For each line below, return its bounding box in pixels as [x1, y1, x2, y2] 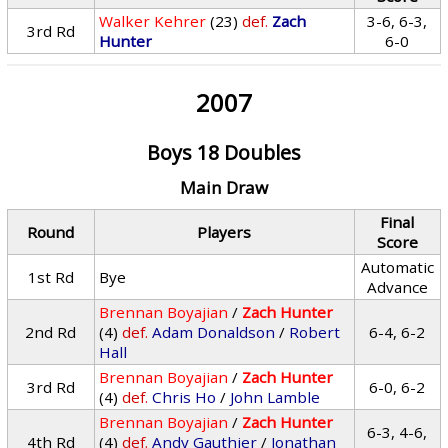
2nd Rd [25, 322, 77, 342]
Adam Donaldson [152, 322, 276, 342]
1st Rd [27, 267, 74, 287]
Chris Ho [152, 387, 217, 407]
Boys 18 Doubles [146, 139, 301, 166]
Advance [366, 277, 428, 297]
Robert [289, 322, 341, 342]
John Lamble [230, 387, 321, 407]
